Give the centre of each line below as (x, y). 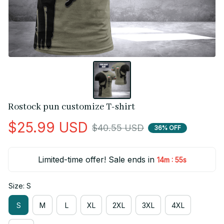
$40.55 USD (118, 128)
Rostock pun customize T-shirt (71, 107)
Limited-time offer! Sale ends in (96, 160)
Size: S (20, 186)
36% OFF (167, 127)
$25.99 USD (48, 128)
